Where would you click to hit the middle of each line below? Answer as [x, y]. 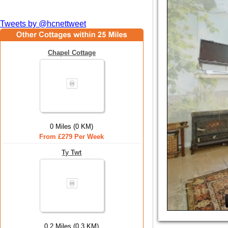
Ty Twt [72, 152]
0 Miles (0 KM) [72, 126]
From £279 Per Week [72, 137]
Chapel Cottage [72, 53]
